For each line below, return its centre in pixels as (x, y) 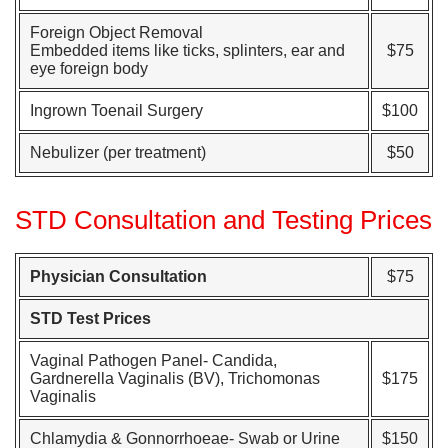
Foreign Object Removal (116, 32)
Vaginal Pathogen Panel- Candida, (153, 360)
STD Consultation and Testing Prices (223, 220)
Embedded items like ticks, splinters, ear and (187, 50)
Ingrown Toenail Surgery (116, 110)
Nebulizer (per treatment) (118, 152)
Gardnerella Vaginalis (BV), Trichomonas (175, 378)
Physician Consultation (118, 276)
